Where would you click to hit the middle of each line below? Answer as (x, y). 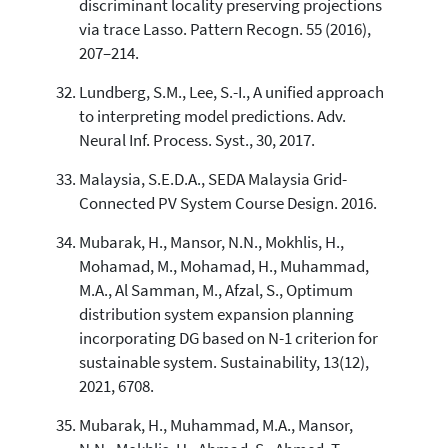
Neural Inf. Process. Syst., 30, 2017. (196, 140)
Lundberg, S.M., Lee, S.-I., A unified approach (231, 92)
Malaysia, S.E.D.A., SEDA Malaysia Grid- (212, 179)
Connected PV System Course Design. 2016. (227, 203)
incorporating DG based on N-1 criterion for (228, 338)
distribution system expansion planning (216, 314)
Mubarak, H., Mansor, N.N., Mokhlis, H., (211, 242)
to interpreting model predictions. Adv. (212, 116)
